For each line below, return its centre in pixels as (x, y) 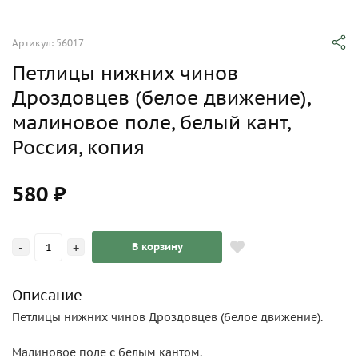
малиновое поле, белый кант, (151, 123)
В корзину (157, 247)
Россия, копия (78, 147)
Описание (47, 295)
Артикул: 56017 (48, 43)
